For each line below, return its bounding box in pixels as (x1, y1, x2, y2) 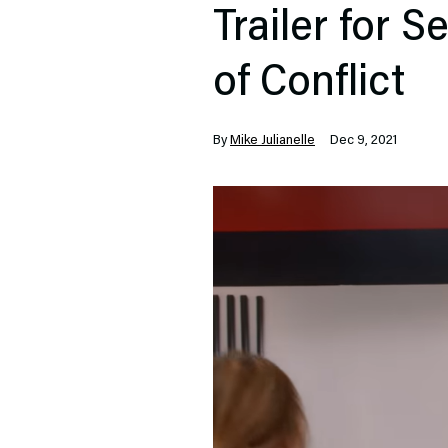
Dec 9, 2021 (327, 133, 397, 148)
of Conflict (213, 62, 405, 107)
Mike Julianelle (230, 133, 315, 148)
